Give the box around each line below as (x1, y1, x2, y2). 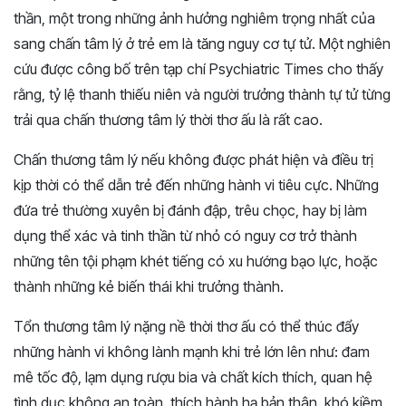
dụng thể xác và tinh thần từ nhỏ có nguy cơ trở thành (14, 227, 357, 246)
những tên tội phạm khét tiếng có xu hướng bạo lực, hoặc (14, 252, 378, 271)
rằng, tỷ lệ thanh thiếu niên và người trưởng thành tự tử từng (14, 85, 391, 104)
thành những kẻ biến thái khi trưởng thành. (14, 277, 284, 296)
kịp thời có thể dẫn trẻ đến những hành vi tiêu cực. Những (14, 176, 379, 195)
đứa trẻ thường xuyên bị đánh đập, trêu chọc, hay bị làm (14, 201, 367, 220)
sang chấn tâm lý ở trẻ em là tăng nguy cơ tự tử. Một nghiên (14, 34, 391, 53)
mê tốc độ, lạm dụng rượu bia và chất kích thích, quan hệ (14, 368, 372, 387)
